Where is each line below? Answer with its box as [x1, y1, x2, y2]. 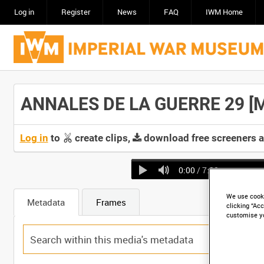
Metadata [27, 196, 65, 209]
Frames [95, 196, 126, 209]
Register [61, 7, 90, 17]
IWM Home [205, 7, 243, 17]
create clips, [72, 132, 133, 144]
